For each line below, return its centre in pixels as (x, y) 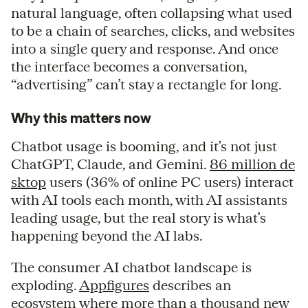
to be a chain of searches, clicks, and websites (153, 30)
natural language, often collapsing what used (152, 12)
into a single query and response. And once (145, 48)
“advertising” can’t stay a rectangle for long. (146, 84)
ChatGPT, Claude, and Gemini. (110, 164)
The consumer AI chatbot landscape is (131, 267)
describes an (190, 285)
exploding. (45, 285)
